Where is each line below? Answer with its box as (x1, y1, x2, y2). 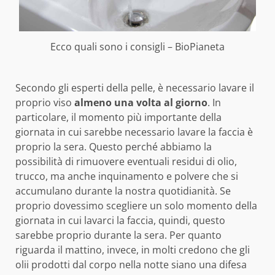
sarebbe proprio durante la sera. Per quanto (15, 228, 222, 242)
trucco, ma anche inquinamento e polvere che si (15, 169, 238, 183)
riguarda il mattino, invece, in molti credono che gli (15, 242, 250, 257)
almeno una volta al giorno (72, 95, 207, 109)
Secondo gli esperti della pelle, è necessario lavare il (15, 80, 254, 95)
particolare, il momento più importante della (15, 110, 222, 124)
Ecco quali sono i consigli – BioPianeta (50, 39, 225, 53)
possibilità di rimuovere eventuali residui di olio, (15, 154, 237, 168)
